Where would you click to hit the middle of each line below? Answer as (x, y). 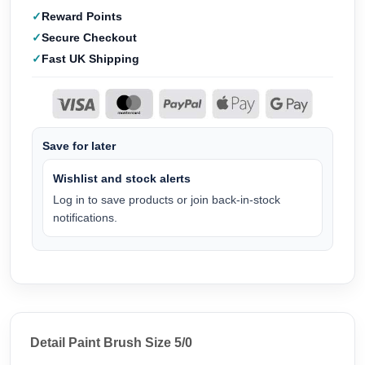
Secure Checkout (89, 38)
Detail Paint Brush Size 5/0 (111, 342)
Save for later (79, 145)
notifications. (85, 217)
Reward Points (82, 17)
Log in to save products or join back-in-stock (167, 199)
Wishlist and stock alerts (122, 178)
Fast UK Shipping (90, 59)
